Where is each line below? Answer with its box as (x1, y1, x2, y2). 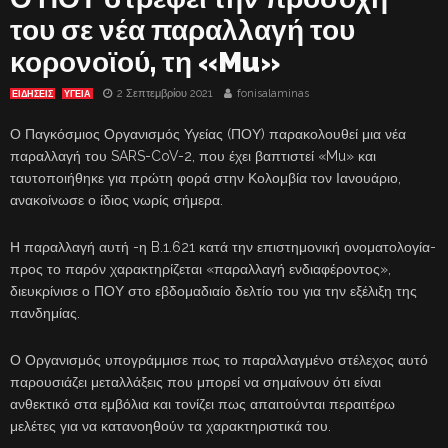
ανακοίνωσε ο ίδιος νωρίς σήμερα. (10, 191, 223, 208)
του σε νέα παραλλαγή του (10, 13, 355, 47)
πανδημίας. (10, 304, 80, 321)
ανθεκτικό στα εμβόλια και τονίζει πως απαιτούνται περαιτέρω (10, 395, 395, 412)
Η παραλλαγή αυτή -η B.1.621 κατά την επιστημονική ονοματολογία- (10, 238, 436, 255)
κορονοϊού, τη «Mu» (10, 45, 280, 79)
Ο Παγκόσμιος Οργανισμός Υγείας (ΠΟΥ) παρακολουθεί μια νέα (10, 125, 406, 142)
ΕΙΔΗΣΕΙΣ (12, 88, 53, 99)
